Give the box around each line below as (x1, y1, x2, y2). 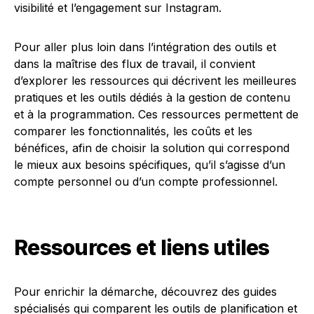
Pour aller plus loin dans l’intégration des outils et (14, 40, 276, 54)
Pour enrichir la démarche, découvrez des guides (14, 285, 277, 299)
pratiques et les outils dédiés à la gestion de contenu (14, 90, 290, 104)
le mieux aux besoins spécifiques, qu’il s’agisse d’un (14, 158, 285, 172)
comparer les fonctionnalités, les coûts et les (14, 124, 252, 138)
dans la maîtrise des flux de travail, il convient (14, 57, 255, 71)
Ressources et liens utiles (14, 235, 270, 260)
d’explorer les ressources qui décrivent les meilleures (14, 74, 296, 88)
